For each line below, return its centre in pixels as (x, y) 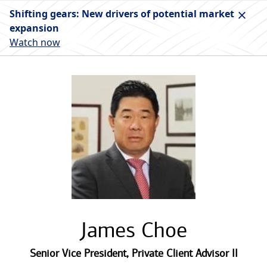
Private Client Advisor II (184, 253)
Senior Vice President (78, 253)
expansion (34, 28)
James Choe (133, 230)
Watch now (35, 42)
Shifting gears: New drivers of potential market (122, 14)
